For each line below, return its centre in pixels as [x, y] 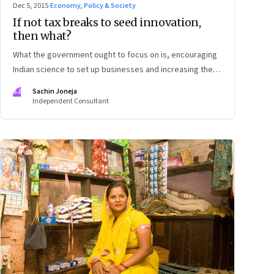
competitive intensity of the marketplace [88, 85]
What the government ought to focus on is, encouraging [115, 55]
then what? [42, 36]
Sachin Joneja [55, 92]
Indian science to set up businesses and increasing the [113, 70]
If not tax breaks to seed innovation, [107, 23]
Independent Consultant [71, 102]
